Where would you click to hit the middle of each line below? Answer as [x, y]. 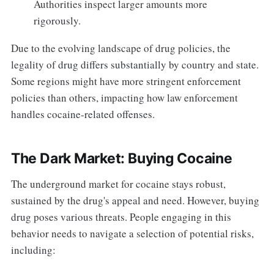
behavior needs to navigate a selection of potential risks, [132, 234]
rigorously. [57, 21]
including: [33, 250]
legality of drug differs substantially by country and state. [135, 65]
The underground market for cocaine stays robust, [118, 184]
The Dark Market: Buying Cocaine [121, 159]
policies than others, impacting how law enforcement [124, 98]
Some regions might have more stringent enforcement [126, 81]
